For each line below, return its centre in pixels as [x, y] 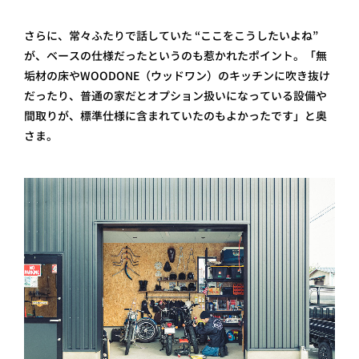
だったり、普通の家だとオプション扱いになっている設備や [175, 96]
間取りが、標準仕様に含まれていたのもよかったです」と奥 [175, 116]
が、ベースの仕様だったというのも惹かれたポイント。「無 [175, 56]
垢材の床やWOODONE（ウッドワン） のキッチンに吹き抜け [177, 76]
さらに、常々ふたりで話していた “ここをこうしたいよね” [171, 36]
